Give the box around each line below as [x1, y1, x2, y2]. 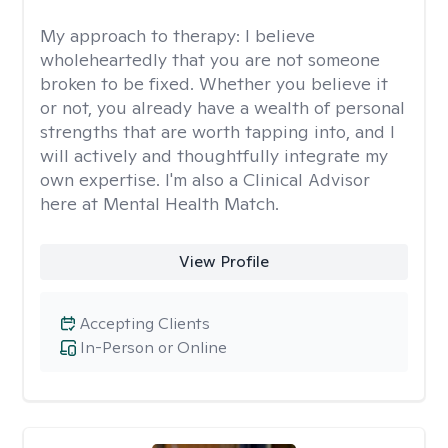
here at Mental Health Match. [40, 192, 279, 215]
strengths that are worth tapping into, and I [40, 120, 395, 143]
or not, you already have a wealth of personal [40, 96, 405, 119]
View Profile [178, 251, 269, 272]
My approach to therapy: [40, 24, 245, 47]
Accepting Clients [80, 313, 210, 334]
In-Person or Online [80, 337, 227, 358]
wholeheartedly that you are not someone [40, 48, 380, 71]
